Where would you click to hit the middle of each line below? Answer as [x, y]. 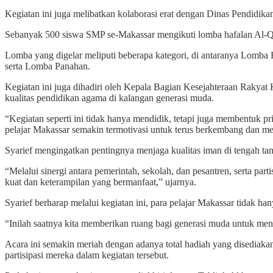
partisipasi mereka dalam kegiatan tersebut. [87, 255]
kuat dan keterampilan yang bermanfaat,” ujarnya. [101, 182]
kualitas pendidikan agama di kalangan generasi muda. [109, 98]
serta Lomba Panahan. [48, 66]
